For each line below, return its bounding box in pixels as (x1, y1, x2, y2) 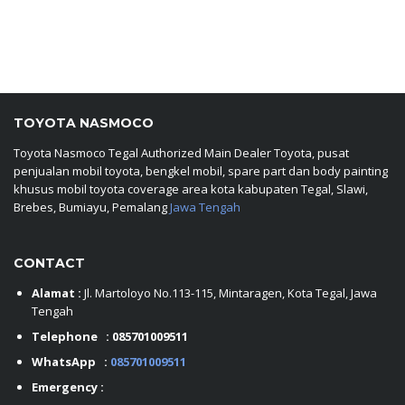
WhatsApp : (32, 353, 110, 370)
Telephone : (32, 328, 112, 344)
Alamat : (32, 285, 81, 301)
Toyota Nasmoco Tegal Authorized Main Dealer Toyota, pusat (14, 145, 349, 161)
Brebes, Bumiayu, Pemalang (14, 199, 170, 215)
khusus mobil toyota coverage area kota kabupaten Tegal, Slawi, (14, 181, 368, 197)
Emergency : (32, 379, 107, 395)
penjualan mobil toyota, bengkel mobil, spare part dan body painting (14, 163, 388, 179)
